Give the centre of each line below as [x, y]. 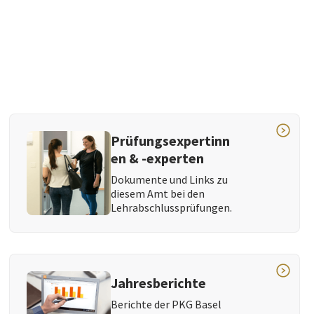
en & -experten [158, 158]
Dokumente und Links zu [170, 180]
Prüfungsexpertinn [171, 141]
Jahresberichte [159, 282]
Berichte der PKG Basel [166, 304]
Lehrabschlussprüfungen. [172, 208]
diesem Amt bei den [158, 194]
